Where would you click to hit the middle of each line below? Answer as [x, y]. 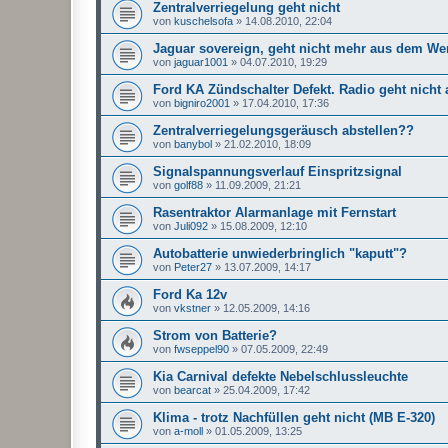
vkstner [192, 307]
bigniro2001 [202, 102]
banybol [193, 143]
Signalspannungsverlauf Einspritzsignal [277, 171]
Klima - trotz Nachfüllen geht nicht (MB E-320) [294, 417]
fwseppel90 [201, 348]
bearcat [192, 389]
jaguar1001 [201, 61]
